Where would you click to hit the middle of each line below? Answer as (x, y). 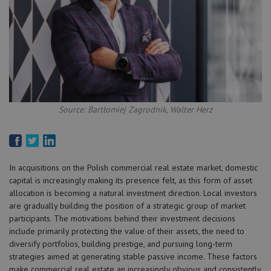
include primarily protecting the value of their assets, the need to (127, 231)
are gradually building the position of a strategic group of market (127, 206)
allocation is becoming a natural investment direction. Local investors (133, 193)
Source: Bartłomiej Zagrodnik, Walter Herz (135, 110)
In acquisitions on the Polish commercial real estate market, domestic (133, 168)
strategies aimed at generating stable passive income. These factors (133, 257)
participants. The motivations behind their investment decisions (122, 219)
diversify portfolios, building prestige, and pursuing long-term (121, 244)
